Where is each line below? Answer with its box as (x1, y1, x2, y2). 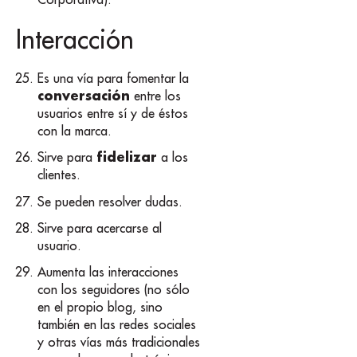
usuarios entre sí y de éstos (37, 105, 189, 122)
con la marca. (37, 123, 112, 139)
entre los (130, 88, 182, 104)
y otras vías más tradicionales (37, 333, 201, 350)
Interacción (16, 22, 134, 56)
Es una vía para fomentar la (37, 70, 190, 87)
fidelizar (96, 148, 158, 166)
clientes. (37, 167, 81, 183)
